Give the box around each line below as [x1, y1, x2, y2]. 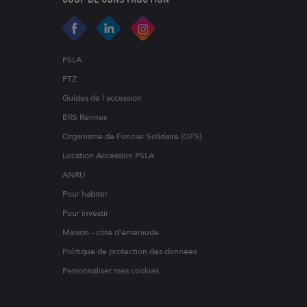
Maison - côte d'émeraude [62, 228, 159, 237]
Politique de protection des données [62, 247, 197, 256]
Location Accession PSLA [62, 151, 154, 160]
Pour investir [62, 208, 108, 218]
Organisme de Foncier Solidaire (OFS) [62, 132, 201, 141]
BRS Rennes [62, 112, 107, 122]
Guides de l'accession [62, 93, 142, 103]
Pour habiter [62, 189, 108, 199]
